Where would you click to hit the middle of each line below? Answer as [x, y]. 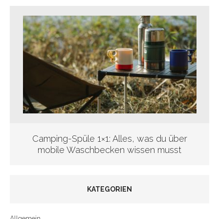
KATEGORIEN [109, 189]
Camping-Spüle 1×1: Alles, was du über [109, 138]
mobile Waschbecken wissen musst [109, 150]
